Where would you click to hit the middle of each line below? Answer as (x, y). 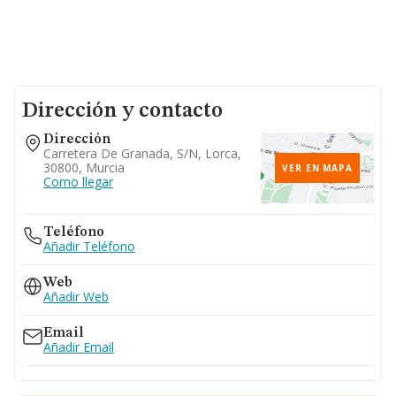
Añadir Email (79, 347)
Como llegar (78, 182)
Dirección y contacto (122, 111)
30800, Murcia (84, 168)
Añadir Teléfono (89, 246)
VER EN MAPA (317, 168)
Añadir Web (76, 297)
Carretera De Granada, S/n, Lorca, (142, 153)
